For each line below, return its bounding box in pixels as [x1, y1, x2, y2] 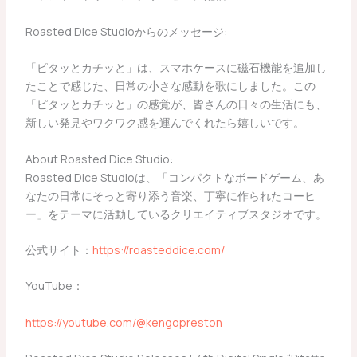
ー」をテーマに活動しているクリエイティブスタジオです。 [25, 206, 327, 222]
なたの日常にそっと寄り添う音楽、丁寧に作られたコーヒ [25, 187, 316, 203]
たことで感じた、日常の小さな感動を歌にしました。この [25, 78, 316, 94]
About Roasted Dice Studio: [25, 151, 173, 167]
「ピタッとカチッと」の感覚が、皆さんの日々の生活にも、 [25, 96, 327, 112]
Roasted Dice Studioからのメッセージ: [25, 23, 227, 39]
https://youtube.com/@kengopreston [25, 314, 222, 330]
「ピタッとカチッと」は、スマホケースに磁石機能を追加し [25, 60, 327, 76]
